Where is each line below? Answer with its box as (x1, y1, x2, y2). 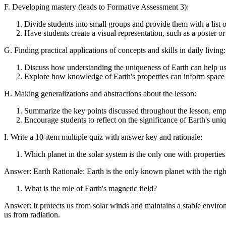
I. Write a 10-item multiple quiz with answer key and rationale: (4, 132, 202, 141)
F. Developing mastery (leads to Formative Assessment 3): (4, 2, 189, 11)
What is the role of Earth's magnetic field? (24, 184, 157, 193)
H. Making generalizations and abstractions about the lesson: (4, 89, 196, 98)
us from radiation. (4, 210, 60, 219)
